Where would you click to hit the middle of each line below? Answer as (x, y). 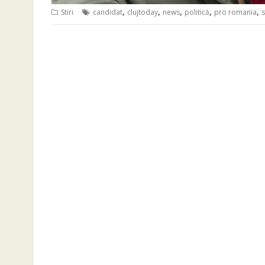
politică (197, 12)
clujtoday (143, 12)
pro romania (235, 12)
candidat (108, 12)
